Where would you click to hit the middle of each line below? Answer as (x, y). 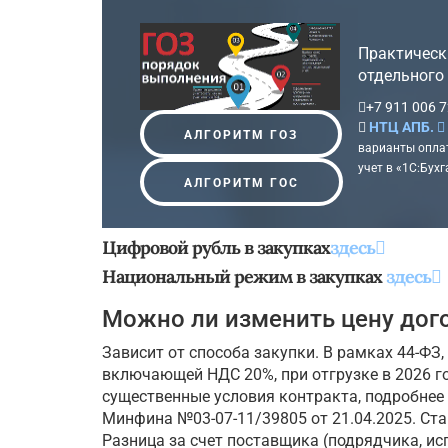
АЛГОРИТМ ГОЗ (240, 134)
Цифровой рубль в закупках (216, 248)
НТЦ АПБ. (402, 126)
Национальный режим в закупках (244, 277)
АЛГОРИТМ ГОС (241, 182)
